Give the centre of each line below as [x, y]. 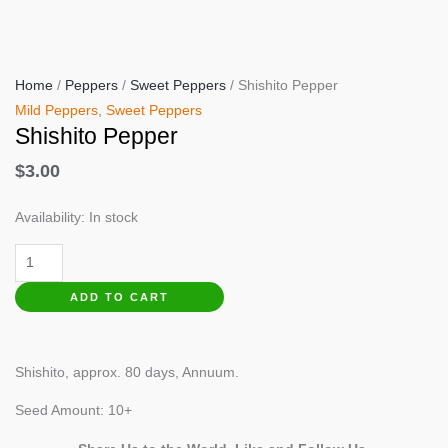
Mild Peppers [56, 110]
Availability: [50, 218]
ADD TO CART [119, 296]
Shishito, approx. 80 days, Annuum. [127, 372]
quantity [39, 306]
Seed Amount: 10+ [73, 411]
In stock [113, 218]
